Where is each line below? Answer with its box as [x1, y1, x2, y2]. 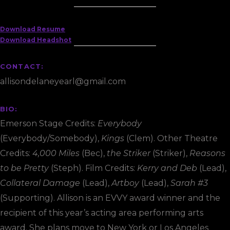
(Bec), [80, 148, 107, 158]
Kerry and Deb [137, 163, 197, 173]
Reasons [189, 148, 225, 158]
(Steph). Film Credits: [49, 163, 137, 173]
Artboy [111, 178, 139, 188]
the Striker [107, 148, 150, 158]
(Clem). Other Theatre [124, 133, 218, 143]
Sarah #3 [170, 178, 208, 188]
